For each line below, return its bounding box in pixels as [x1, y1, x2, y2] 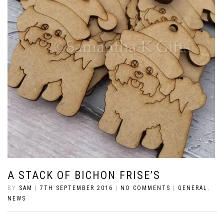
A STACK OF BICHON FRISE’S [7, 169, 160, 182]
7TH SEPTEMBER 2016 [40, 184, 113, 192]
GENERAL [178, 184, 207, 192]
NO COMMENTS [120, 184, 170, 192]
